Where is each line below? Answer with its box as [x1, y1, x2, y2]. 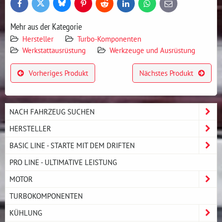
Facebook [18, 1, 45, 10]
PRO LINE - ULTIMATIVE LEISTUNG [9, 157, 117, 167]
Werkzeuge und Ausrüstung [110, 45, 195, 55]
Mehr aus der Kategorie [10, 21, 82, 33]
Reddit [104, 1, 121, 10]
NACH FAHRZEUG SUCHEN [9, 107, 95, 117]
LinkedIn [125, 1, 149, 10]
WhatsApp [146, 1, 174, 10]
